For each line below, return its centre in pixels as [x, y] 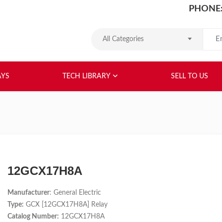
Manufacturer [28, 193]
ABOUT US [146, 69]
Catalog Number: [33, 217]
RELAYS [186, 69]
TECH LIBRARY [86, 76]
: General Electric [75, 193]
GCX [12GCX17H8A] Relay [66, 205]
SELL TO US [189, 76]
